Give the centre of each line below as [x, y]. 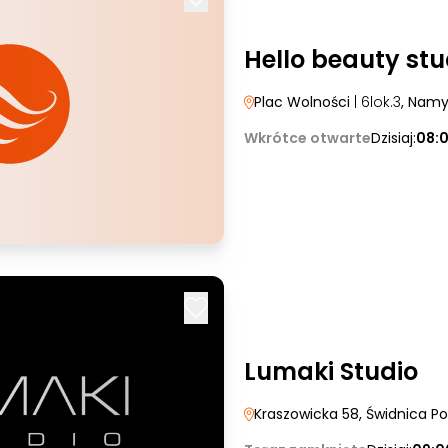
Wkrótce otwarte [307, 138]
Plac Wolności [304, 102]
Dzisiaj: [393, 138]
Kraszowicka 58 [306, 414]
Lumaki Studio [331, 371]
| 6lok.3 [377, 102]
